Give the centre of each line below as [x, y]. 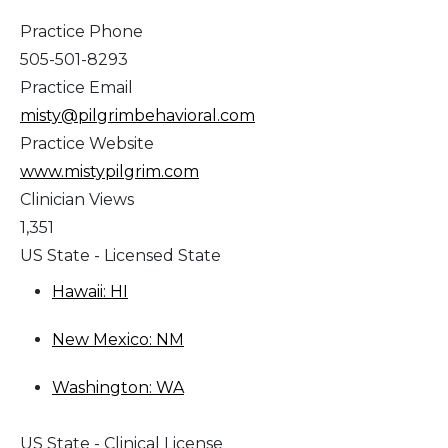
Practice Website [87, 144]
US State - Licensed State [120, 256]
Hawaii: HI [90, 292]
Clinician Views [77, 200]
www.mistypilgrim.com [109, 172]
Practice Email [76, 88]
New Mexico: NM [118, 340]
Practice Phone [81, 32]
